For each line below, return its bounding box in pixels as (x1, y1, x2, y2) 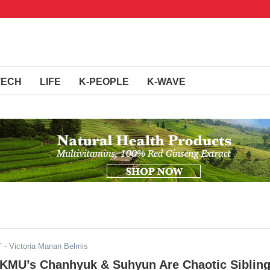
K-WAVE (147, 77, 186, 87)
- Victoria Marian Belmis (2, 242, 88, 251)
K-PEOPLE (79, 77, 129, 87)
